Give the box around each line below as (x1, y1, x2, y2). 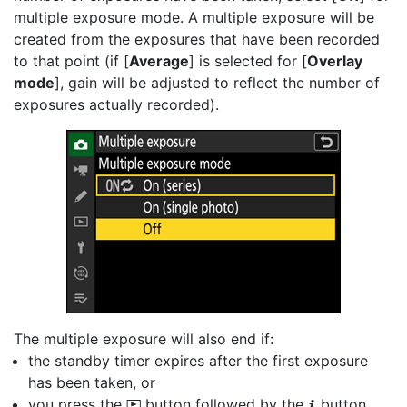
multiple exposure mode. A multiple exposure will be (14, 8, 374, 26)
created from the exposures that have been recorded (14, 30, 380, 48)
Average (129, 52, 189, 70)
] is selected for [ (189, 52, 307, 70)
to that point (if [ (14, 52, 129, 70)
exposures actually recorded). (14, 95, 219, 114)
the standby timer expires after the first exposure (28, 352, 368, 370)
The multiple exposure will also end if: (14, 330, 273, 348)
